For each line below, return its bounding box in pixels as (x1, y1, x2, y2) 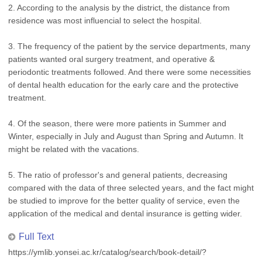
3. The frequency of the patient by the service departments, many (8, 42, 250, 51)
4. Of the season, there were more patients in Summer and (8, 119, 226, 128)
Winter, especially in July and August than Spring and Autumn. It (8, 132, 243, 141)
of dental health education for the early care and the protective (8, 80, 239, 89)
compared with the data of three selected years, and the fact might (8, 183, 254, 192)
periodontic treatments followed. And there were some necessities (8, 67, 251, 77)
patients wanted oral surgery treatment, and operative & (8, 54, 215, 64)
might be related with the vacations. (8, 144, 139, 154)
